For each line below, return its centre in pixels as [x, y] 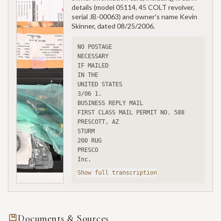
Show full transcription [117, 173]
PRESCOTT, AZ [98, 122]
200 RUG [90, 141]
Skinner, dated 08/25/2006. [113, 26]
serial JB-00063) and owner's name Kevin [134, 17]
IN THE [88, 75]
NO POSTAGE [95, 47]
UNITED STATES [100, 85]
